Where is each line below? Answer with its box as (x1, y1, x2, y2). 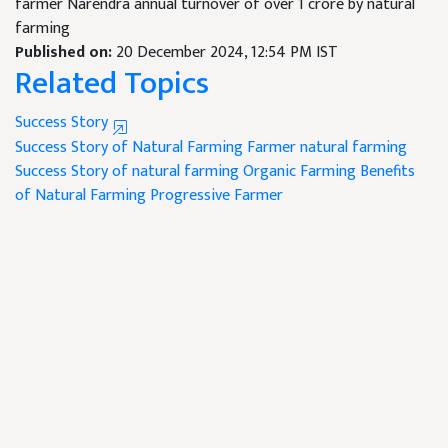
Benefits (360, 158, 415, 186)
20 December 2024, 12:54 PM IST (116, 39, 338, 67)
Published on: (15, 39, 116, 67)
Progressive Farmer (150, 182, 283, 210)
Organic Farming (243, 158, 356, 186)
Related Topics (15, 57, 209, 111)
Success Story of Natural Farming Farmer (15, 134, 296, 162)
